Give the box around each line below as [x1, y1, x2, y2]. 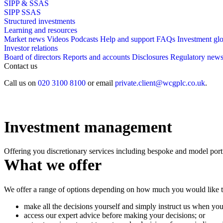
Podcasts [71, 35, 98, 43]
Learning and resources [4, 26, 77, 34]
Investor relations [4, 44, 58, 52]
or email [86, 79, 115, 87]
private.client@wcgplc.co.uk [115, 79, 205, 87]
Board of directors [4, 53, 61, 61]
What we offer [4, 156, 102, 174]
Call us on [4, 79, 38, 87]
